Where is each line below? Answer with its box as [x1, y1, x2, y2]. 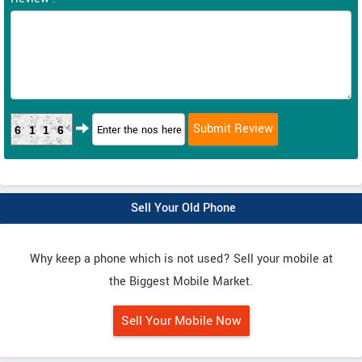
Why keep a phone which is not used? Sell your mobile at [29, 250, 333, 267]
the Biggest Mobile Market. [109, 273, 253, 290]
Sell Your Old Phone [130, 200, 236, 217]
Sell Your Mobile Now [120, 312, 242, 330]
